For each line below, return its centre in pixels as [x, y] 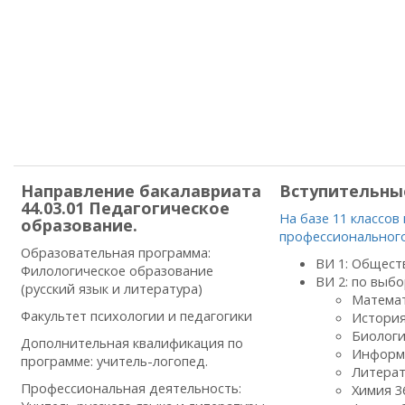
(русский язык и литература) [112, 288]
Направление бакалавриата [141, 191]
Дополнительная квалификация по [132, 343]
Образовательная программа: [116, 252]
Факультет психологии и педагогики [137, 316]
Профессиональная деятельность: [131, 388]
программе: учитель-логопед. [114, 361]
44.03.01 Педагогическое [125, 208]
